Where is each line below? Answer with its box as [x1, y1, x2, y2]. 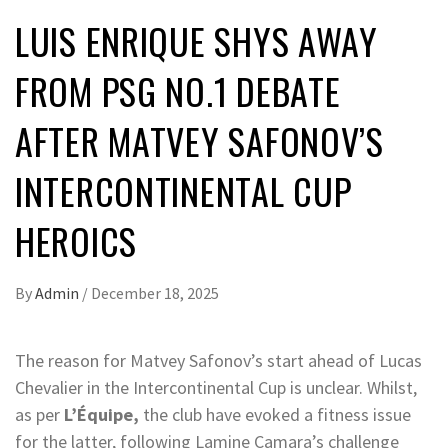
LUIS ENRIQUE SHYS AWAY [15, 14, 378, 67]
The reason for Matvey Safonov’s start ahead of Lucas [15, 349, 422, 372]
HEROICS [15, 214, 138, 267]
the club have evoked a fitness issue [143, 403, 411, 426]
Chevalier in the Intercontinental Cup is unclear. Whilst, [15, 376, 417, 399]
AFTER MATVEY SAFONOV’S [15, 114, 384, 167]
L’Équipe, [64, 403, 143, 426]
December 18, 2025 [91, 283, 219, 303]
